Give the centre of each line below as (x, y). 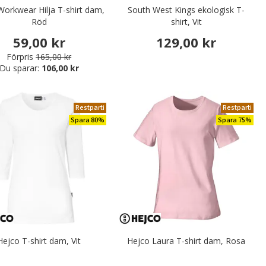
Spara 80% (87, 120)
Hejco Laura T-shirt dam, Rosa (186, 240)
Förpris (20, 56)
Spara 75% (235, 120)
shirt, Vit (186, 22)
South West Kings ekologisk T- (186, 10)
